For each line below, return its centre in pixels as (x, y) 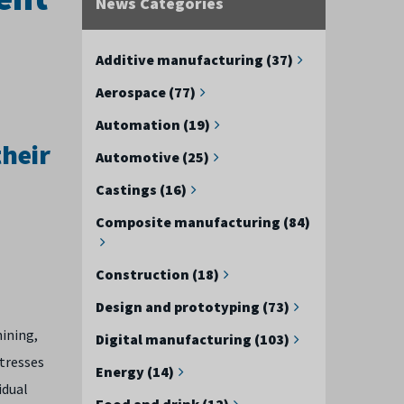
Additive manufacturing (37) (194, 59)
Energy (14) (135, 371)
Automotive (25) (152, 156)
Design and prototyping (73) (193, 306)
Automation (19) (153, 124)
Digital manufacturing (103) (193, 339)
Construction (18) (157, 274)
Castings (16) (141, 189)
